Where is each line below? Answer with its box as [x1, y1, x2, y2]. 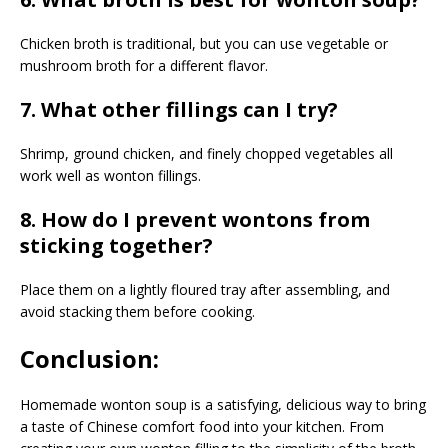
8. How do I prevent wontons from [20, 206, 370, 234]
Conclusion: [20, 342, 159, 376]
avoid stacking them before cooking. [20, 302, 255, 322]
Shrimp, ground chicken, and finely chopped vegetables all [20, 144, 393, 164]
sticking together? [20, 232, 213, 260]
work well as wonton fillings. [20, 166, 201, 186]
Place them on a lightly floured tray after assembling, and [20, 280, 390, 300]
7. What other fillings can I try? [20, 96, 338, 124]
